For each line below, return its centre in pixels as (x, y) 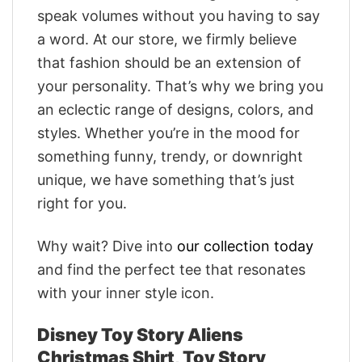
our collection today (245, 246)
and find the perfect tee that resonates (171, 269)
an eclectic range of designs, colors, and (175, 110)
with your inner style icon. (126, 293)
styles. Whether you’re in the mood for (168, 133)
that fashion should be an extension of (169, 63)
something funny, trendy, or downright (170, 157)
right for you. (82, 204)
